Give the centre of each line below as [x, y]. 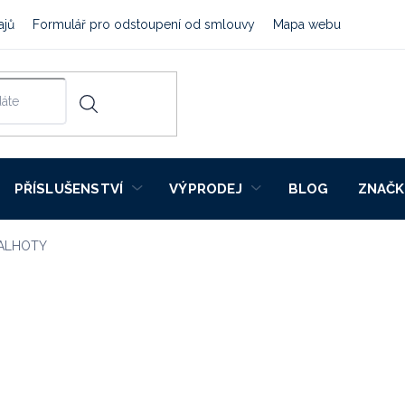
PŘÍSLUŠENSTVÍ [69, 189]
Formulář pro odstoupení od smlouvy [144, 24]
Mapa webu [307, 24]
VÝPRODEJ [206, 189]
